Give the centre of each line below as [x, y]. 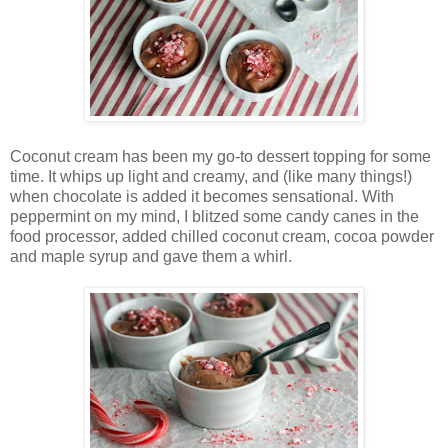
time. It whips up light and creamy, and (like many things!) [211, 176]
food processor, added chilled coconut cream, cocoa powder [222, 236]
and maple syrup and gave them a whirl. [151, 256]
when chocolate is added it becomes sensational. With [202, 196]
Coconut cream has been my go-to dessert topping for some [220, 156]
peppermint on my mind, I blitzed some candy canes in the [214, 216]
